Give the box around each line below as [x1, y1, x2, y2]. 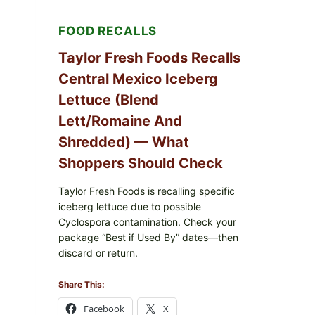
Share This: [58, 278, 105, 290]
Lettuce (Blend [58, 91, 159, 108]
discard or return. [58, 246, 138, 259]
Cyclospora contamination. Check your [58, 215, 236, 228]
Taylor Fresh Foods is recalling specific [58, 184, 235, 197]
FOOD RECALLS [58, 24, 157, 39]
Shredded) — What [58, 133, 189, 150]
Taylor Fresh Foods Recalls [58, 49, 240, 66]
